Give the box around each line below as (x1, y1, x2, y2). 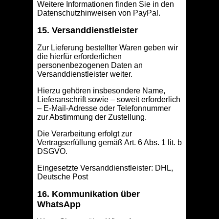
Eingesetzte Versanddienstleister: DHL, (37, 164, 173, 173)
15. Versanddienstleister (37, 25, 138, 36)
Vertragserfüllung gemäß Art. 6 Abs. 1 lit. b (37, 138, 182, 147)
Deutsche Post (37, 173, 88, 181)
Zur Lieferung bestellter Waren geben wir (37, 44, 178, 52)
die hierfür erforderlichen (37, 52, 122, 61)
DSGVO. (37, 147, 67, 156)
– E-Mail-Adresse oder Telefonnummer (37, 104, 171, 113)
